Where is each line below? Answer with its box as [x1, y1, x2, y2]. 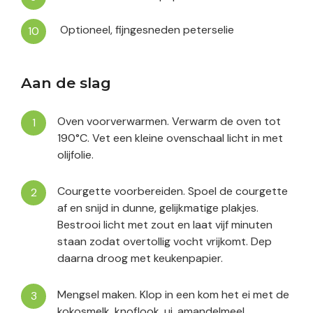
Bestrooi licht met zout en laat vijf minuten [57, 217, 272, 233]
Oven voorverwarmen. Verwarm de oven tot [57, 114, 281, 129]
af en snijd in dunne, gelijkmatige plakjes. [57, 201, 259, 216]
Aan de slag [21, 74, 111, 92]
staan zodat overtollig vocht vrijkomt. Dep [57, 234, 272, 249]
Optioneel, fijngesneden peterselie [60, 22, 234, 38]
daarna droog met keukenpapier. [57, 251, 223, 266]
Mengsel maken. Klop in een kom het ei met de [57, 287, 289, 303]
